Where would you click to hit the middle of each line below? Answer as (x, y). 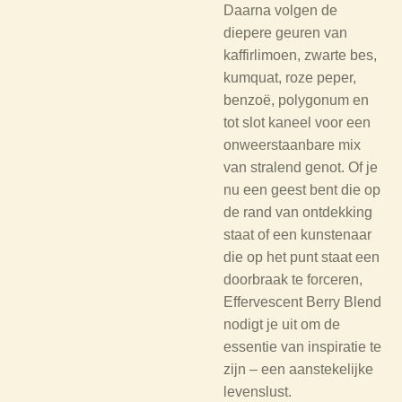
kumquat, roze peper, (290, 78)
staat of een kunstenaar (297, 235)
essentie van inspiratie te (302, 347)
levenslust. (258, 392)
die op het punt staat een (301, 257)
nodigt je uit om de (282, 324)
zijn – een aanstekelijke (298, 369)
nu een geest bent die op (302, 190)
